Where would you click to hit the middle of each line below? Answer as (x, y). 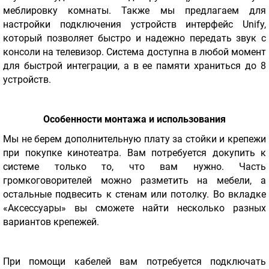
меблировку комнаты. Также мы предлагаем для (134, 11)
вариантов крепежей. (51, 222)
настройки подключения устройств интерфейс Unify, (134, 25)
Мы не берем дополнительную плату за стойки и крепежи (134, 139)
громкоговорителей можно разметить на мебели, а (134, 181)
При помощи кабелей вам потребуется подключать (134, 262)
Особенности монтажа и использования (134, 119)
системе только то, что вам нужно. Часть (134, 167)
